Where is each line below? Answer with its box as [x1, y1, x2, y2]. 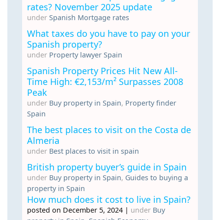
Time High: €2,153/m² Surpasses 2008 [27, 76, 183, 88]
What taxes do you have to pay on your [27, 27, 190, 40]
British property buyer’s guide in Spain [27, 161, 187, 173]
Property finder [125, 98, 176, 108]
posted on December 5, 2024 [27, 205, 123, 215]
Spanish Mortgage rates [49, 13, 129, 23]
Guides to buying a [125, 173, 188, 183]
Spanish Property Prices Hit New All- [27, 65, 178, 77]
